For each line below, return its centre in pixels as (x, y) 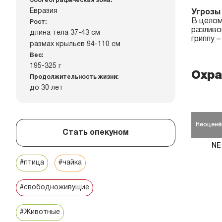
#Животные (40, 212)
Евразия (44, 11)
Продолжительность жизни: (74, 77)
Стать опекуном (96, 133)
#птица (32, 163)
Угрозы (206, 12)
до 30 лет (46, 88)
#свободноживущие (55, 188)
